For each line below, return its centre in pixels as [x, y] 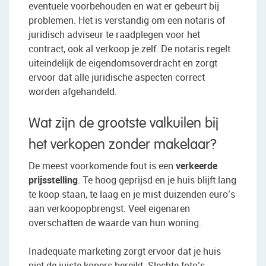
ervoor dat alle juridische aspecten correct [117, 77]
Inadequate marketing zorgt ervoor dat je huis [125, 251]
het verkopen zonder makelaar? [123, 145]
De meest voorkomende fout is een [102, 166]
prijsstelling [53, 180]
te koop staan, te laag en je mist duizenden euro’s [132, 194]
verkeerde [197, 166]
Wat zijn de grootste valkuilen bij [123, 124]
